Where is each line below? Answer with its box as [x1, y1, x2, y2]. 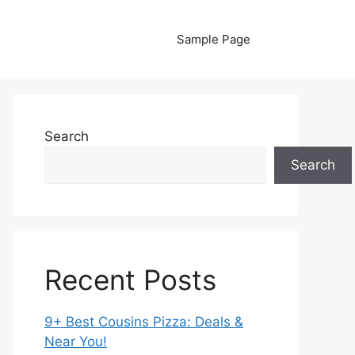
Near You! [44, 334, 107, 349]
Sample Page [177, 32, 250, 47]
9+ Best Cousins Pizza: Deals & [44, 314, 243, 330]
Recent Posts [44, 263, 216, 296]
